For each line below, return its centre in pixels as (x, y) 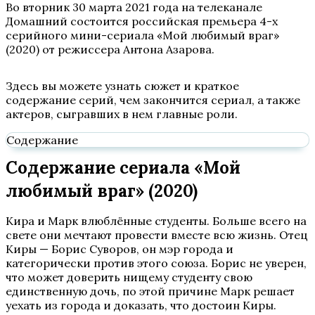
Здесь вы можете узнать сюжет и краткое (122, 86)
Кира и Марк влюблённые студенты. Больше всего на (156, 221)
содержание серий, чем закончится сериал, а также (153, 100)
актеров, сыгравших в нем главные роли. (122, 114)
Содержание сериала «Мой (123, 168)
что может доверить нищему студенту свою (129, 277)
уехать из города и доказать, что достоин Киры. (141, 305)
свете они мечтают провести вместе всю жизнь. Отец (157, 235)
